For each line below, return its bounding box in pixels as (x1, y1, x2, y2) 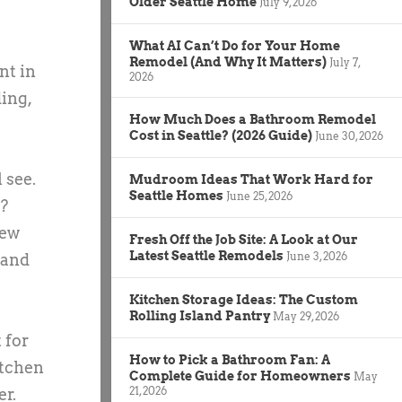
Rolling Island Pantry (129, 308, 270, 323)
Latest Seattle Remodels (129, 248, 284, 263)
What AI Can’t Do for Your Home (129, 38, 340, 53)
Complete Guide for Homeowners (129, 368, 351, 383)
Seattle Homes (129, 188, 223, 203)
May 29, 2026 (273, 309, 339, 323)
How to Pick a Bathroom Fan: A (129, 352, 330, 367)
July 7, (329, 55, 360, 69)
